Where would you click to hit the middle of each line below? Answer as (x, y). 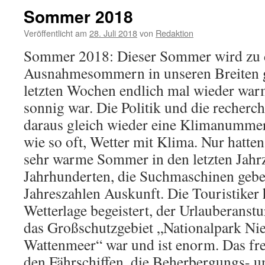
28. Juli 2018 (113, 33)
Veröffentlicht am (55, 33)
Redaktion (174, 33)
